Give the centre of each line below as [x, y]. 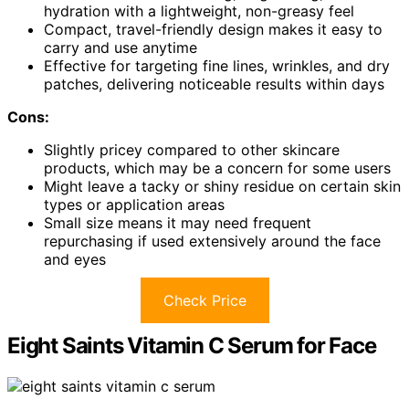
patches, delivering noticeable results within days [214, 84]
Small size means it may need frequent [178, 222]
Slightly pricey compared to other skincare [192, 149]
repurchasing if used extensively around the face [212, 241]
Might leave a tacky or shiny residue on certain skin [222, 186]
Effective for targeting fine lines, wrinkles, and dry [217, 65]
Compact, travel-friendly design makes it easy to [213, 29]
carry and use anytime [121, 47]
